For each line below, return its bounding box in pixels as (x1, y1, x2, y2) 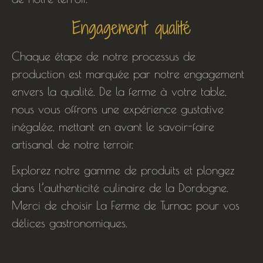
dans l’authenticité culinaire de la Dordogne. (12, 180, 228, 194)
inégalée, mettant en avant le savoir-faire (12, 119, 214, 133)
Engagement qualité (72, 15, 191, 40)
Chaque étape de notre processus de (12, 49, 195, 63)
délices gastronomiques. (12, 215, 127, 230)
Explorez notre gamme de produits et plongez (12, 163, 234, 177)
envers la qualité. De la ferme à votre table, (12, 84, 227, 98)
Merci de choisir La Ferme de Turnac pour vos (12, 198, 240, 212)
